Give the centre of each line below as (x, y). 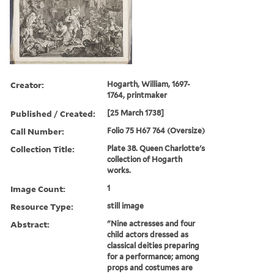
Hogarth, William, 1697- (149, 84)
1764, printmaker (137, 95)
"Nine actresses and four (151, 223)
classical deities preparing (154, 245)
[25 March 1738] (136, 113)
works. (119, 170)
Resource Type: (42, 206)
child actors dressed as (148, 234)
